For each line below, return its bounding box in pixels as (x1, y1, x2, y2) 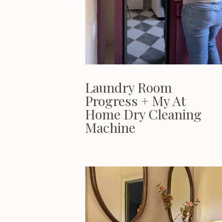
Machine (85, 118, 135, 136)
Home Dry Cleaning (85, 105, 202, 123)
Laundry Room (85, 78, 172, 96)
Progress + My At (85, 92, 186, 110)
